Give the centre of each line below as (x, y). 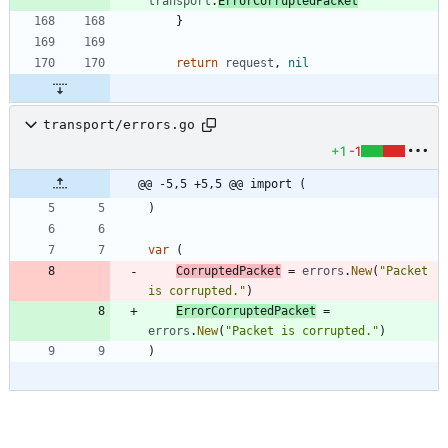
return (197, 62)
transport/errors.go (119, 125)
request (249, 62)
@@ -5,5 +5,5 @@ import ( (222, 183)
